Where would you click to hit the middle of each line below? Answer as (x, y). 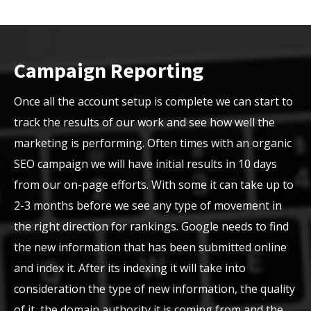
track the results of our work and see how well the (144, 122)
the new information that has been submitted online (150, 247)
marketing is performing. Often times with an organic (153, 143)
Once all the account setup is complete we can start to (153, 101)
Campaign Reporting (109, 70)
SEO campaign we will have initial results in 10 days (145, 164)
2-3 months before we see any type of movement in (148, 205)
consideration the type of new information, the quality (154, 289)
